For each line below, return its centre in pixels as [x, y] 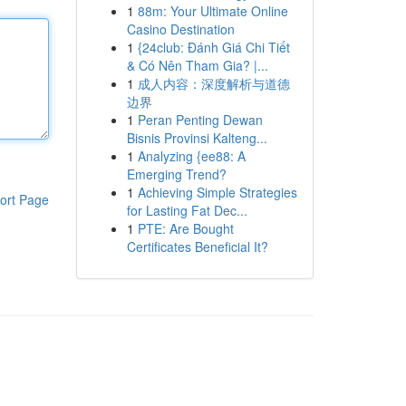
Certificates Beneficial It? [197, 246]
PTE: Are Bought [185, 228]
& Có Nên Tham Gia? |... [197, 65]
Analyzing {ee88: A [191, 156]
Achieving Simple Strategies [217, 192]
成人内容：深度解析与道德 [213, 83]
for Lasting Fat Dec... [187, 210]
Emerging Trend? [176, 174]
